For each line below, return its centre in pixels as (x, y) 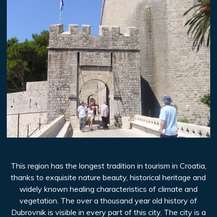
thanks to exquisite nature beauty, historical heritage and (108, 178)
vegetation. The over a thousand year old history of (108, 201)
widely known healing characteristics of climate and (108, 189)
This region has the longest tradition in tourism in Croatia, (108, 166)
